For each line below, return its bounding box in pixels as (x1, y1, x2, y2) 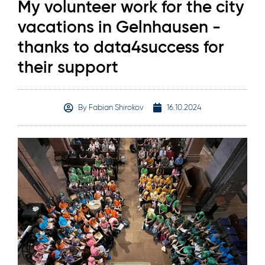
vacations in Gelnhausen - (18, 16, 221, 37)
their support (18, 56, 118, 77)
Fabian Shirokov (87, 102, 144, 112)
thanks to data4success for (18, 36, 224, 57)
